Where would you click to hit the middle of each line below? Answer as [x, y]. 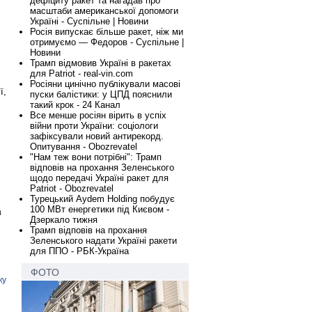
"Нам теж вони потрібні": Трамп [96, 157]
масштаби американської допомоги [104, 11]
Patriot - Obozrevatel [72, 188]
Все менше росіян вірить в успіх [98, 115]
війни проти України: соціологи [94, 126]
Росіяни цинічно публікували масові [105, 84]
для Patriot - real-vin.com [81, 73]
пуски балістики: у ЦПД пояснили [101, 94]
